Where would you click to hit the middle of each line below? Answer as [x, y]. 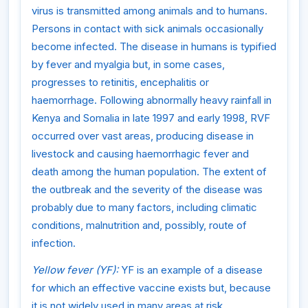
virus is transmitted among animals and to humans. [150, 10]
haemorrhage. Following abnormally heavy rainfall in [152, 100]
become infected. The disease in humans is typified [154, 46]
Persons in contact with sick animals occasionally [147, 28]
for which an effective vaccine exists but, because [151, 288]
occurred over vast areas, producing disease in [143, 135]
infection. [54, 243]
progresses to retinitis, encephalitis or [120, 82]
